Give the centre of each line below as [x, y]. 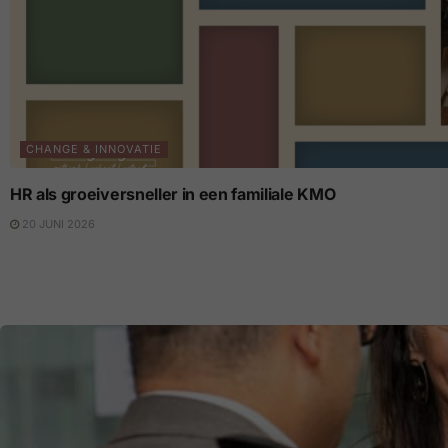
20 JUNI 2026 [57, 224]
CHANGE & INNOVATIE [94, 149]
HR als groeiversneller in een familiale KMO [173, 194]
